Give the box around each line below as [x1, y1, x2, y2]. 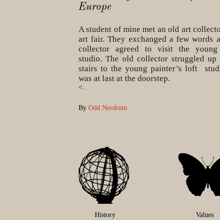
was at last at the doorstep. [79, 73, 170, 83]
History [94, 210, 115, 219]
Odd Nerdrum [88, 103, 127, 111]
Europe [79, 1, 111, 12]
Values [195, 210, 214, 219]
